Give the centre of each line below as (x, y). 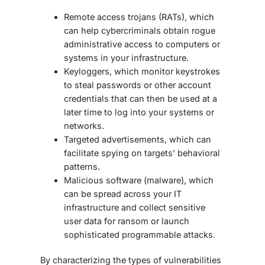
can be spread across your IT (123, 194)
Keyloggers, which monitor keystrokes (142, 72)
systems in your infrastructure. (126, 58)
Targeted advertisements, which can (138, 140)
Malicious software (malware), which (139, 180)
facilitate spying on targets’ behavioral (142, 153)
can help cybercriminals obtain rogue (140, 31)
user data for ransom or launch (127, 221)
